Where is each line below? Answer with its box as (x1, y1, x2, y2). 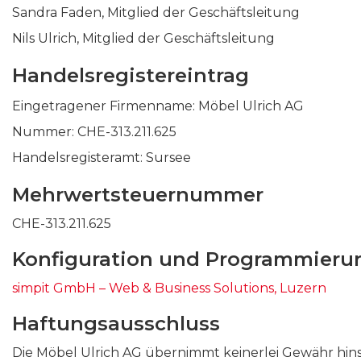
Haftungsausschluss (12, 312, 220, 335)
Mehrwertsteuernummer (12, 183, 263, 206)
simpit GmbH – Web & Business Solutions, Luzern (12, 280, 326, 296)
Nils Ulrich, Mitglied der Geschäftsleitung (12, 31, 275, 46)
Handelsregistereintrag (12, 64, 249, 87)
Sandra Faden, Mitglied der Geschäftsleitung (12, 5, 300, 20)
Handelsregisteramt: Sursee (12, 150, 191, 165)
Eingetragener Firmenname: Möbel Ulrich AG (12, 98, 304, 114)
